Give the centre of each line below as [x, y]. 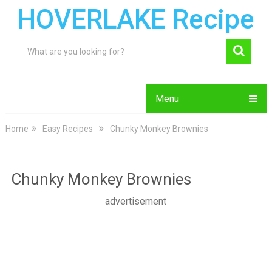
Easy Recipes [67, 129]
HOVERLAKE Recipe [136, 19]
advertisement [136, 201]
